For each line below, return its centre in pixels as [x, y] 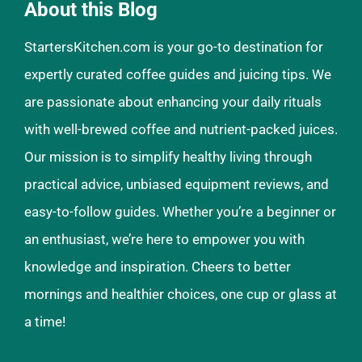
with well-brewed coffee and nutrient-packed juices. [181, 129]
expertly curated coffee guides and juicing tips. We [178, 74]
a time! [45, 321]
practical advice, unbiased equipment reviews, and [177, 184]
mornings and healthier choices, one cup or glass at [181, 294]
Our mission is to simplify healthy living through [168, 156]
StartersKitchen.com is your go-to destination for [174, 46]
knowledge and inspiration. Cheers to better [158, 266]
